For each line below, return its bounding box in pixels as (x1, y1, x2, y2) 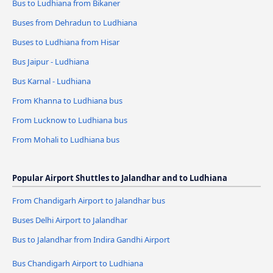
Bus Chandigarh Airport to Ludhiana (12, 257, 143, 269)
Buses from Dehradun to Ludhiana (12, 17, 137, 29)
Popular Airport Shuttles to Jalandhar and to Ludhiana (12, 172, 227, 183)
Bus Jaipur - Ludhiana (12, 56, 89, 68)
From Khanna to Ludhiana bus (12, 94, 122, 106)
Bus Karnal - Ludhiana (12, 75, 91, 87)
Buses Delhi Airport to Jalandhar (12, 214, 127, 225)
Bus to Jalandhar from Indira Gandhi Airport (12, 233, 170, 245)
